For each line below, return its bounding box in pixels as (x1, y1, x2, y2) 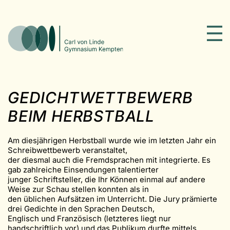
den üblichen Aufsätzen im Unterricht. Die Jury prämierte (8, 194, 217, 204)
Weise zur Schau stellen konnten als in (8, 184, 151, 194)
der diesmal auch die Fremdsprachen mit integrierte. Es (8, 155, 210, 165)
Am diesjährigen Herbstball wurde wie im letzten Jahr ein (8, 135, 216, 145)
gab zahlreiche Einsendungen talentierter (8, 164, 159, 175)
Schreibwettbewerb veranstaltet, (8, 145, 129, 155)
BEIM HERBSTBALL (8, 106, 155, 125)
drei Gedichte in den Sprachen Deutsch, (8, 203, 157, 214)
